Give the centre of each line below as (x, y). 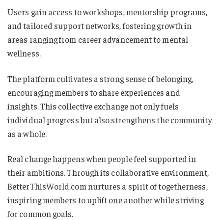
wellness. (24, 53)
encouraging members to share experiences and (94, 92)
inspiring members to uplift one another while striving (106, 200)
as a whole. (27, 133)
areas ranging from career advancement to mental (98, 39)
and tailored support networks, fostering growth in (100, 25)
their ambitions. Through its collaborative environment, (108, 173)
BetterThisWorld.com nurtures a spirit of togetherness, (108, 186)
